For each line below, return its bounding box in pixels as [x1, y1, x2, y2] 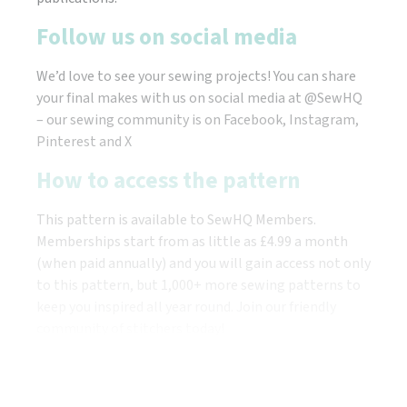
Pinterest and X [36, 132, 132, 153]
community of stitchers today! [36, 319, 224, 340]
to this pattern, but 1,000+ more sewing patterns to [36, 275, 361, 296]
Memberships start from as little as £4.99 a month [36, 232, 348, 253]
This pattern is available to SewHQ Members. [36, 210, 316, 231]
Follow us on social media [36, 21, 297, 55]
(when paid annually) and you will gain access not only [36, 253, 371, 274]
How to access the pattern [36, 164, 301, 198]
